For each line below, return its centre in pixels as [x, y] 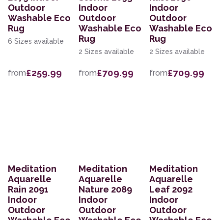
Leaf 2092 [171, 190]
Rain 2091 [28, 190]
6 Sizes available [36, 41]
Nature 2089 [105, 190]
